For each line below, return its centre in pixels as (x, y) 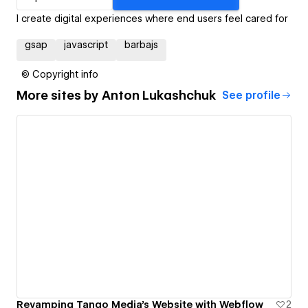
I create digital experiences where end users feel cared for (152, 18)
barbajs (141, 44)
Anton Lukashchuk (159, 96)
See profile (251, 95)
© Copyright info (60, 74)
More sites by (59, 96)
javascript (86, 44)
